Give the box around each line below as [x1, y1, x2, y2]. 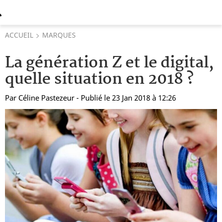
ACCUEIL [5, 30, 33, 40]
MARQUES [42, 30, 76, 40]
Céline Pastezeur [18, 93, 74, 103]
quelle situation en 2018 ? [5, 67, 194, 92]
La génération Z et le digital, [5, 51, 214, 76]
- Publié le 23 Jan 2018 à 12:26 [76, 93, 176, 103]
